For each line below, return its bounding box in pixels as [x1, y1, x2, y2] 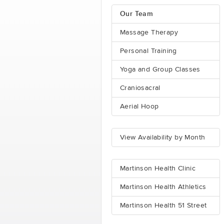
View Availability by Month [120, 134, 205, 141]
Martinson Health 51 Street [120, 202, 207, 209]
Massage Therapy [120, 29, 178, 36]
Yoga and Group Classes [120, 66, 200, 73]
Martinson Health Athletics [120, 183, 206, 190]
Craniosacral [120, 84, 160, 91]
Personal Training [120, 47, 177, 54]
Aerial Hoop [120, 103, 159, 110]
